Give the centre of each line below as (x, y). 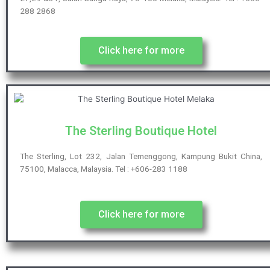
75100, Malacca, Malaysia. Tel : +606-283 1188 (104, 169)
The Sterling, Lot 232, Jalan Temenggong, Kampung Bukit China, (141, 156)
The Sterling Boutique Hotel (141, 131)
